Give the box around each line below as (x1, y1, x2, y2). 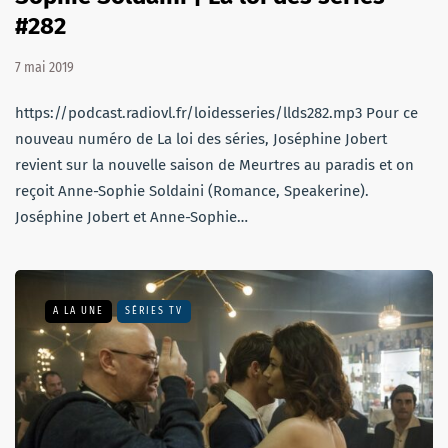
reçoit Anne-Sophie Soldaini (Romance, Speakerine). (15, 181, 369, 200)
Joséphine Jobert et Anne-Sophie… (15, 207, 248, 226)
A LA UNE (53, 304, 104, 317)
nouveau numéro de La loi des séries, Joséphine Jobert (15, 129, 387, 148)
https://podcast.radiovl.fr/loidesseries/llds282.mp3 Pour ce (15, 103, 418, 122)
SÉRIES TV (125, 304, 183, 317)
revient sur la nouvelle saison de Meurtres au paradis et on (15, 155, 414, 174)
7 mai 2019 (15, 58, 74, 76)
